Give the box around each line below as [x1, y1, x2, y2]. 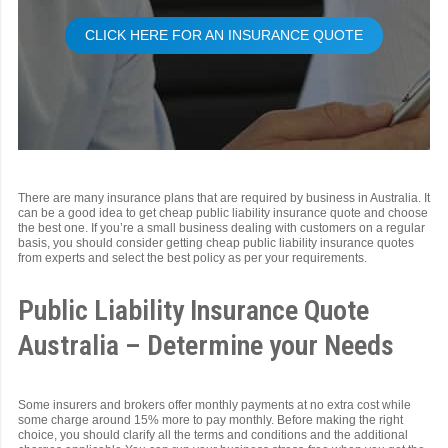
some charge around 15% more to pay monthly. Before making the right [18, 413, 403, 427]
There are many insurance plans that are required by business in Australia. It [18, 191, 430, 205]
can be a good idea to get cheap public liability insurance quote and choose [18, 206, 428, 220]
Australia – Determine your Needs [18, 329, 394, 362]
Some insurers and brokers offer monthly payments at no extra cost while [18, 398, 411, 412]
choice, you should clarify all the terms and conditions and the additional [18, 428, 408, 442]
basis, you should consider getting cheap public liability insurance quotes [18, 236, 414, 250]
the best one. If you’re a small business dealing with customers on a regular [18, 221, 425, 235]
